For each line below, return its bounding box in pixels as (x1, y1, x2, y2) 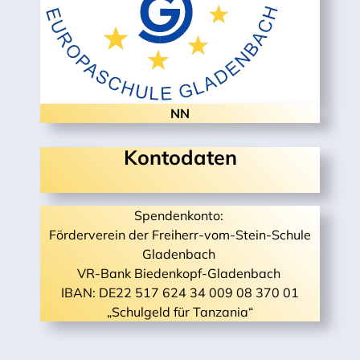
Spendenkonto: (133, 207, 227, 223)
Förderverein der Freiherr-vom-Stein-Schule (49, 226, 311, 243)
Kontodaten (123, 144, 237, 170)
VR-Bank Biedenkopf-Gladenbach (76, 264, 284, 281)
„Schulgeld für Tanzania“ (107, 303, 253, 320)
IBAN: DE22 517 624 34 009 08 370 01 (61, 284, 299, 301)
